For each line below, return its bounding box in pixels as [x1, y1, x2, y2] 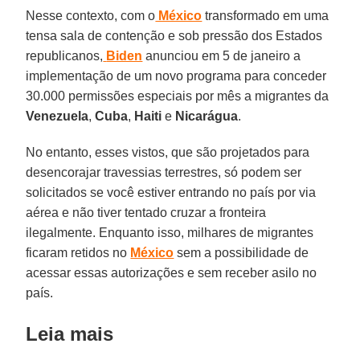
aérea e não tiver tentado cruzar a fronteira [26, 205, 267, 219]
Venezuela [26, 108, 89, 123]
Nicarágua [172, 108, 239, 123]
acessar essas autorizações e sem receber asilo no [26, 265, 317, 280]
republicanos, [26, 48, 104, 63]
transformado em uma [202, 8, 329, 22]
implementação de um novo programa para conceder [26, 68, 327, 83]
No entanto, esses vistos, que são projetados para [26, 145, 310, 159]
